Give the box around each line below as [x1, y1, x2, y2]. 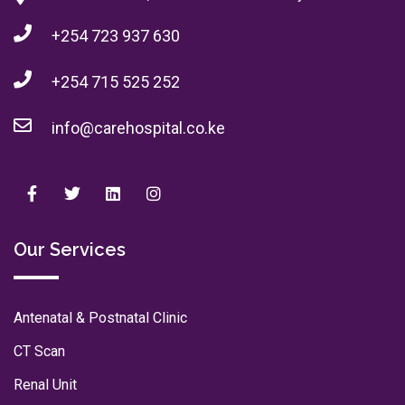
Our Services [14, 239, 126, 261]
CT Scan [14, 343, 65, 361]
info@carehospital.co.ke [52, 118, 225, 138]
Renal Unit [14, 376, 77, 394]
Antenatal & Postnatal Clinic [14, 309, 187, 327]
